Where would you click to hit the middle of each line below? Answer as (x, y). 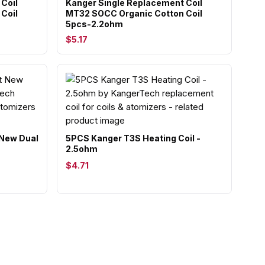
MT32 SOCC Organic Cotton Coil (134, 13)
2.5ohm (82, 149)
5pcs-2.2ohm (94, 24)
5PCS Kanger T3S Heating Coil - (133, 138)
